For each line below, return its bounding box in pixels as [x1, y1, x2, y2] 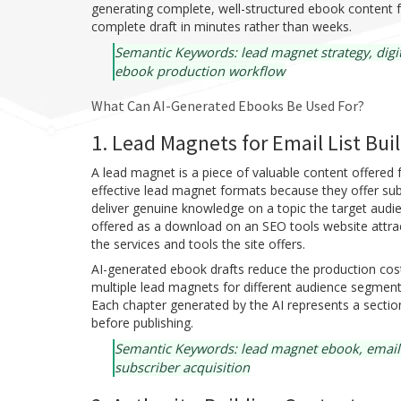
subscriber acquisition [115, 358, 250, 376]
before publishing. [91, 314, 193, 331]
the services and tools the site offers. [91, 235, 305, 252]
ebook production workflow [115, 62, 285, 80]
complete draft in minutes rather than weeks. [91, 18, 352, 35]
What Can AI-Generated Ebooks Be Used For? [91, 97, 364, 115]
